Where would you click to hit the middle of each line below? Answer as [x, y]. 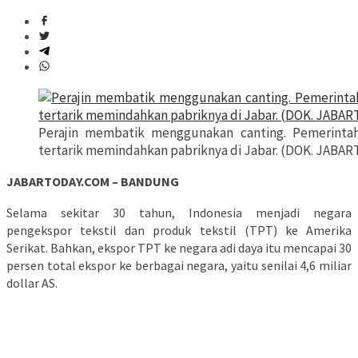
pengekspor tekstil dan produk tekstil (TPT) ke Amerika [179, 231]
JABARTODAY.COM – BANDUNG [93, 182]
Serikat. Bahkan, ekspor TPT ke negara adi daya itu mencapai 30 [179, 248]
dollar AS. [32, 283]
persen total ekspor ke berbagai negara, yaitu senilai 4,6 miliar [179, 266]
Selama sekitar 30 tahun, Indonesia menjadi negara [179, 213]
